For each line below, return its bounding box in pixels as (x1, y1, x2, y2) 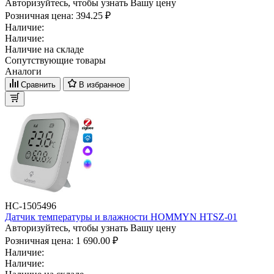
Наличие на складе (5, 43, 84, 54)
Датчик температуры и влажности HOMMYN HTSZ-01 (5, 211, 237, 222)
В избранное (79, 80, 125, 89)
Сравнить (21, 80, 56, 89)
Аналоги (5, 65, 42, 76)
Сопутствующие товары (5, 54, 106, 65)
